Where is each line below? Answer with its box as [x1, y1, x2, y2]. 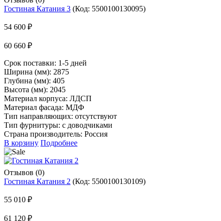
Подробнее [40, 138, 77, 147]
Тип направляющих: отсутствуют [4, 111, 117, 120]
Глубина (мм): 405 [4, 76, 65, 85]
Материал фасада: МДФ [4, 103, 84, 111]
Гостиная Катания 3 [4, 4, 71, 13]
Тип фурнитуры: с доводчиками [4, 120, 112, 129]
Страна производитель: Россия [4, 129, 108, 138]
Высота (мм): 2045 [4, 85, 66, 94]
